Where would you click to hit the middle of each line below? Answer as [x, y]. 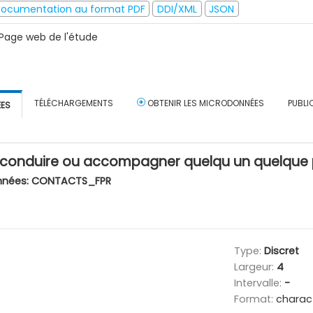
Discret [281, 250]
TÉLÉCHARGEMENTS [74, 103]
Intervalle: [259, 283]
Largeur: [255, 267]
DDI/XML [177, 9]
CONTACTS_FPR [71, 181]
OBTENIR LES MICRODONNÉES [205, 103]
